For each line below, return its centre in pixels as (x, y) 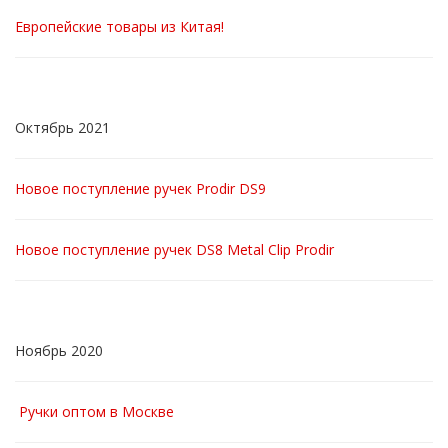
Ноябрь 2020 (59, 350)
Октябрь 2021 (62, 127)
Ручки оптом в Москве (96, 411)
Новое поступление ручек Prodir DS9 (140, 188)
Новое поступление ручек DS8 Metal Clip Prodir (174, 249)
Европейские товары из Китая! (119, 26)
